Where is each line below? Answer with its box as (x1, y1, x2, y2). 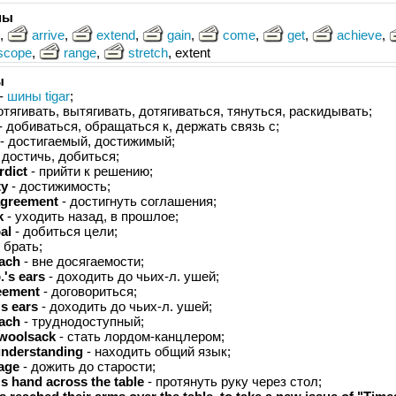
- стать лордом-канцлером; (56, 329, 225, 344)
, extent (168, 45, 210, 60)
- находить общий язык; (83, 344, 231, 359)
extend (96, 27, 135, 42)
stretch (128, 45, 168, 60)
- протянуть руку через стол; (144, 374, 322, 389)
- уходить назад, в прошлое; (4, 209, 179, 224)
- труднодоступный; (20, 314, 144, 329)
